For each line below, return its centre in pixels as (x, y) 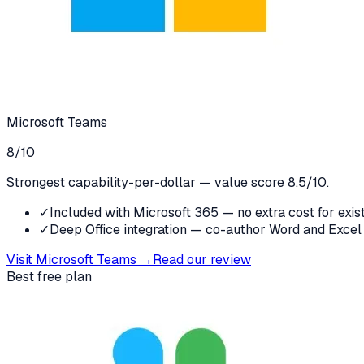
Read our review (202, 259)
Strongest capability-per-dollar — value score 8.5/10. (168, 182)
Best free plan (49, 276)
